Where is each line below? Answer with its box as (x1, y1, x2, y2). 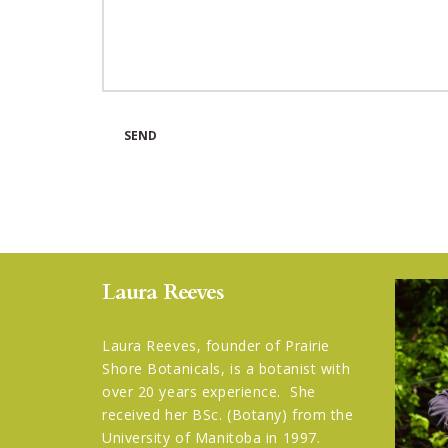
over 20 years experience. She (102, 382, 316, 402)
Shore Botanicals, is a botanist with (102, 359, 351, 379)
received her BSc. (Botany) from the (102, 405, 354, 425)
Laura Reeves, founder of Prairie (102, 336, 330, 356)
